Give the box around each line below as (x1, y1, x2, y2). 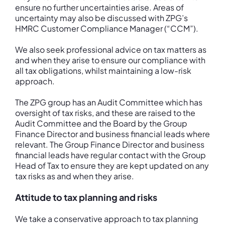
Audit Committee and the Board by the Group (15, 118, 187, 129)
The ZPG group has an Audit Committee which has (15, 97, 202, 107)
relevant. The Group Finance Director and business (15, 139, 204, 150)
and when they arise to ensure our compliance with (15, 55, 205, 65)
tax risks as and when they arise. (15, 171, 134, 181)
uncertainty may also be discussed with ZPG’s (15, 13, 188, 23)
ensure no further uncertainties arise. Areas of (15, 2, 184, 13)
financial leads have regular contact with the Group (15, 150, 206, 160)
